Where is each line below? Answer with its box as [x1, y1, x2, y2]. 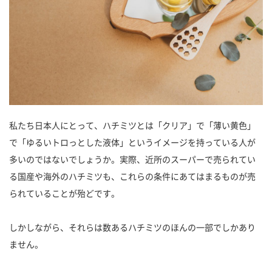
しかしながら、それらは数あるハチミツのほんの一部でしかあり [9, 220, 256, 233]
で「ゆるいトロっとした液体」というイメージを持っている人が [9, 135, 256, 148]
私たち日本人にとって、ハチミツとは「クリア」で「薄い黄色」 [9, 118, 256, 131]
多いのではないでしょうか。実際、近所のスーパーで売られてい [9, 152, 256, 165]
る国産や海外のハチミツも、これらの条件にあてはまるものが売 [9, 169, 256, 182]
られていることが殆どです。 [9, 186, 120, 199]
